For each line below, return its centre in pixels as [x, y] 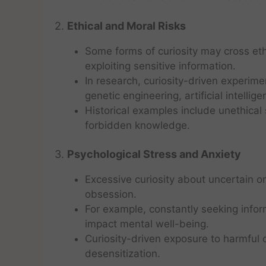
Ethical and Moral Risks [126, 26]
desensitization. [123, 254]
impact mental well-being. [147, 224]
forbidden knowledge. [137, 125]
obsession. [111, 194]
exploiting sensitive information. [160, 66]
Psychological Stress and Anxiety [154, 154]
